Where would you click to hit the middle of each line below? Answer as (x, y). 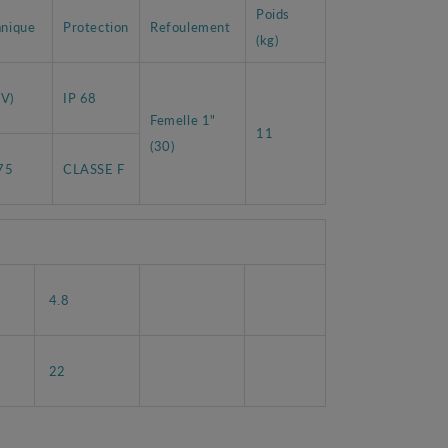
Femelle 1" (183, 119)
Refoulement (190, 26)
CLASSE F (94, 168)
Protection (96, 26)
